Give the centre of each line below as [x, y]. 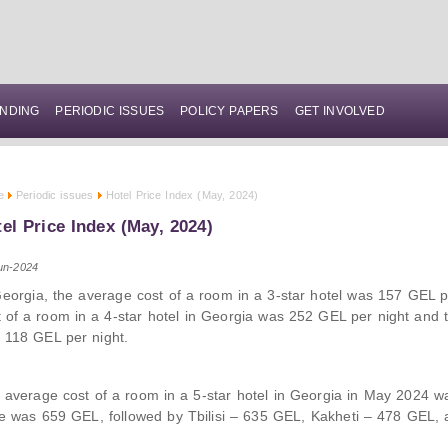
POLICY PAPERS [229, 111]
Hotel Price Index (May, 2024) [182, 195]
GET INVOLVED [339, 111]
